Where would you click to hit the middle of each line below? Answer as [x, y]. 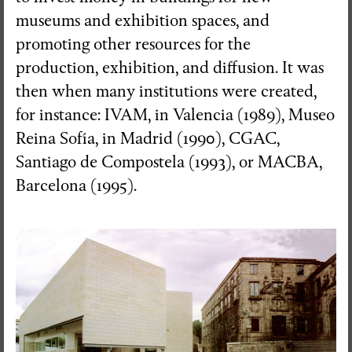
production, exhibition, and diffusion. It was [170, 68]
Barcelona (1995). [76, 185]
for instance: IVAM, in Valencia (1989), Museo [175, 115]
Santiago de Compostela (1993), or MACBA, [169, 162]
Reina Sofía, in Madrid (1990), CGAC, [148, 138]
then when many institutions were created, [166, 91]
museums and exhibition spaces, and [143, 20]
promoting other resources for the [133, 44]
